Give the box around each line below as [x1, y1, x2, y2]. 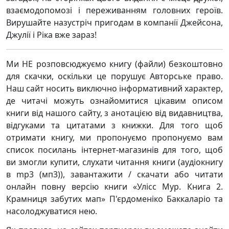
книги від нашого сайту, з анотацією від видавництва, [6, 107, 223, 119]
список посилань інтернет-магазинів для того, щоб [6, 144, 223, 155]
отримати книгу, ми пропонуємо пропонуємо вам [6, 132, 223, 143]
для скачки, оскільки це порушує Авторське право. [6, 71, 223, 82]
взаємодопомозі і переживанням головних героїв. [6, 5, 223, 16]
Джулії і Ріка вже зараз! [6, 29, 97, 40]
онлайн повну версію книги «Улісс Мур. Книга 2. [6, 181, 223, 192]
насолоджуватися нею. [6, 205, 97, 217]
